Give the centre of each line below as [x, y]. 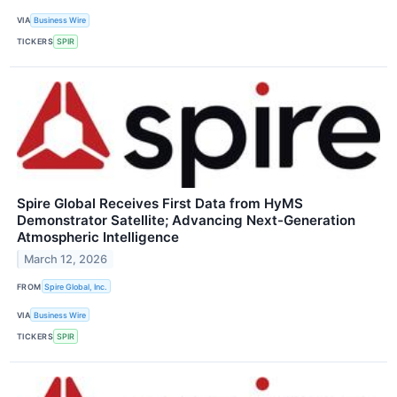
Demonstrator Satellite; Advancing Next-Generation [186, 221]
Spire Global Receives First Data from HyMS [160, 204]
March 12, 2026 [66, 259]
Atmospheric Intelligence [98, 237]
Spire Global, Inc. [76, 286]
